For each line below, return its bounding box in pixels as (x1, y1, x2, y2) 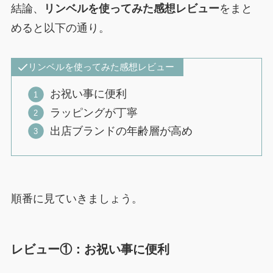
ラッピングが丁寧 (49, 106, 138, 119)
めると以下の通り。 (10, 21, 110, 34)
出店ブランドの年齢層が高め (49, 125, 193, 138)
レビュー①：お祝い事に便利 (10, 242, 169, 256)
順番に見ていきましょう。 (10, 192, 143, 205)
